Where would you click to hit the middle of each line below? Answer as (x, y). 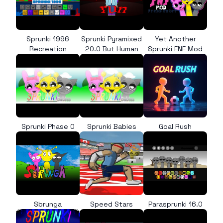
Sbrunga (48, 204)
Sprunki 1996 (48, 39)
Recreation (48, 49)
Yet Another (175, 39)
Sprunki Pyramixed (111, 39)
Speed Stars (111, 204)
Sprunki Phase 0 (48, 126)
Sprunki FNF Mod (175, 49)
